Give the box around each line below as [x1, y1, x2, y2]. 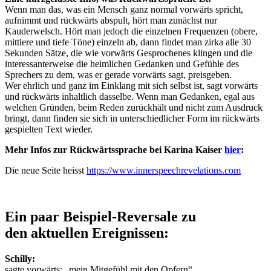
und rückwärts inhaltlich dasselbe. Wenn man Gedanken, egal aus [5, 91, 255, 102]
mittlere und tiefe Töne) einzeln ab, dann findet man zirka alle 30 [5, 36, 251, 47]
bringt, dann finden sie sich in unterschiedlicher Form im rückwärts [5, 113, 260, 123]
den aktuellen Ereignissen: [5, 224, 169, 241]
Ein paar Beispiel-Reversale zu [5, 208, 196, 224]
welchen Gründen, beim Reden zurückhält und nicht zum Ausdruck [5, 102, 263, 113]
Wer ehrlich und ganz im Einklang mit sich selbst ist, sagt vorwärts [5, 80, 258, 91]
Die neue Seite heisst [5, 165, 87, 175]
